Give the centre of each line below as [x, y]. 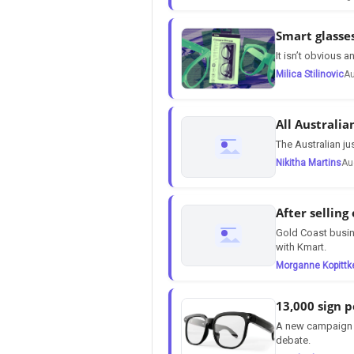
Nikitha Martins [309, 162]
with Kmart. [301, 247]
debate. [293, 340]
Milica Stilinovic [310, 74]
